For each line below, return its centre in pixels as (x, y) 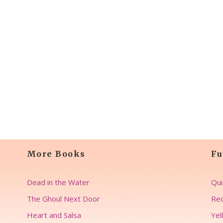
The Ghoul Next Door (63, 199)
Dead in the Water (58, 182)
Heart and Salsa (54, 215)
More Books (56, 154)
